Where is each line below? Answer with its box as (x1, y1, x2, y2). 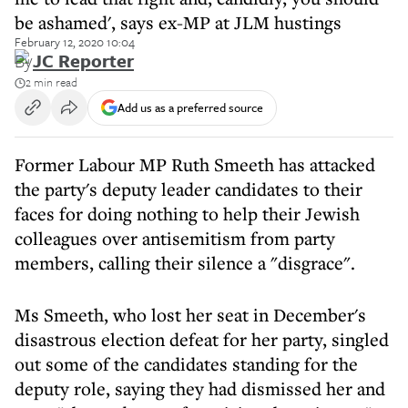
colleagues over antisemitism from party (15, 226, 335, 250)
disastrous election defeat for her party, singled (15, 327, 389, 352)
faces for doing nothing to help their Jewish (15, 201, 360, 226)
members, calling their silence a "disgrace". (15, 250, 355, 275)
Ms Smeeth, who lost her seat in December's (15, 302, 366, 327)
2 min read (25, 73, 77, 91)
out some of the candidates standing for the (15, 352, 358, 376)
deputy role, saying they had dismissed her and (15, 376, 385, 401)
